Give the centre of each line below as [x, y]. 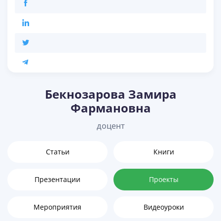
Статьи [57, 152]
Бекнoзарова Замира [110, 94]
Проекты [164, 180]
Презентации [57, 180]
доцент [110, 126]
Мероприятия [57, 207]
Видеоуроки [164, 207]
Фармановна [110, 108]
